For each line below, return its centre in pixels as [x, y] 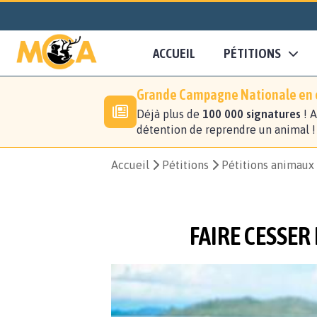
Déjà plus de [169, 114]
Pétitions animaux [268, 165]
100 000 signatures [252, 114]
